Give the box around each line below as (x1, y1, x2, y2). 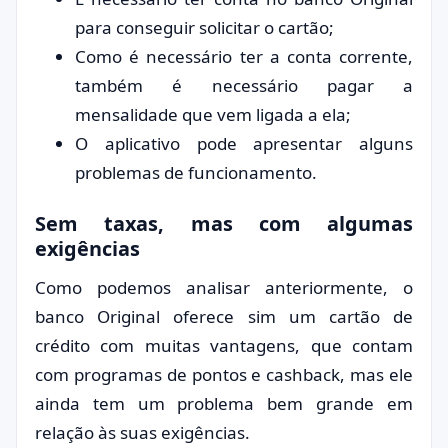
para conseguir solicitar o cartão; (75, 16, 334, 39)
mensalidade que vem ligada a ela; (75, 103, 351, 126)
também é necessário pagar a (75, 74, 413, 97)
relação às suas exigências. (35, 421, 250, 444)
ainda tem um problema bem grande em (35, 392, 413, 415)
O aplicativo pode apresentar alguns (75, 132, 413, 155)
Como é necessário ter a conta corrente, (75, 45, 413, 68)
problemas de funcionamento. (75, 161, 317, 184)
